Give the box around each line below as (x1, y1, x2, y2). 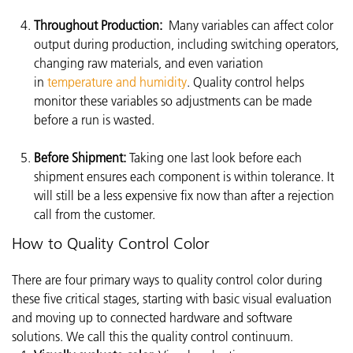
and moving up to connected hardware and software (12, 310, 292, 325)
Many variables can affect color (162, 17, 333, 33)
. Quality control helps (187, 74, 304, 90)
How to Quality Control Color (12, 234, 214, 253)
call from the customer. (34, 206, 155, 222)
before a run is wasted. (34, 112, 154, 128)
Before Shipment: (34, 150, 126, 165)
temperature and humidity (47, 74, 187, 90)
